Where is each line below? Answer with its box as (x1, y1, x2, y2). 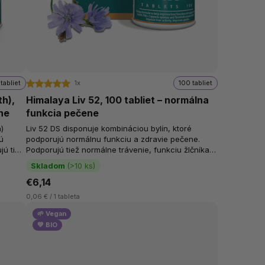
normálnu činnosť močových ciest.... (26, 156, 159, 166)
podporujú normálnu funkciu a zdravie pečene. (26, 134, 201, 144)
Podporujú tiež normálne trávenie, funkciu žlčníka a (26, 145, 217, 155)
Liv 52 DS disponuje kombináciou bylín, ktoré (26, 124, 192, 134)
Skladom (31, 161, 66, 170)
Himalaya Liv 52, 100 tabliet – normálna (26, 93, 209, 106)
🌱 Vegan (37, 209, 67, 218)
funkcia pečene (26, 106, 99, 119)
